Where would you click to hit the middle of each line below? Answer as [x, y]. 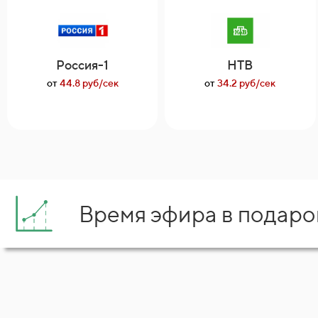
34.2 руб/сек [246, 83]
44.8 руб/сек [88, 83]
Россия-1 [83, 65]
